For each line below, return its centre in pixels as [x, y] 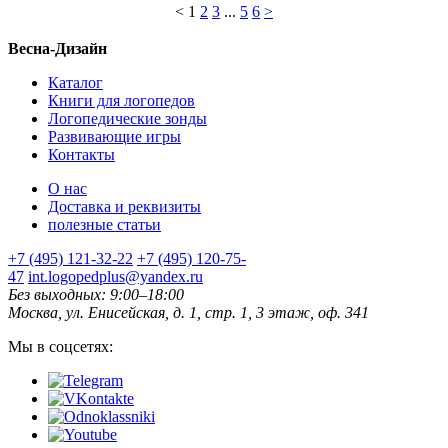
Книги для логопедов [121, 100]
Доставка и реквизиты [124, 206]
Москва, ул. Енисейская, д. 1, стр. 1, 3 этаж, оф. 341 [188, 312]
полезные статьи [104, 224]
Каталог [75, 82]
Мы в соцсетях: [60, 346]
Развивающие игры [114, 136]
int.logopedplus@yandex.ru [115, 276]
